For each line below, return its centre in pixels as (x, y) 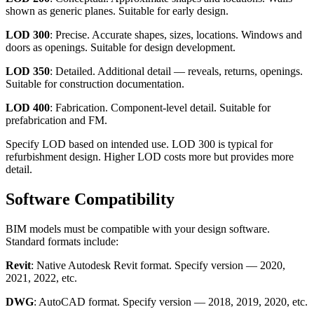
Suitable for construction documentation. (95, 84)
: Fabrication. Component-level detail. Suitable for (160, 108)
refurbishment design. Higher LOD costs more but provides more (150, 157)
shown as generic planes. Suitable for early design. (117, 11)
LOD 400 (28, 108)
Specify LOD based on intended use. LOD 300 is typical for (139, 144)
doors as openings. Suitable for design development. (121, 48)
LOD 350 (28, 71)
